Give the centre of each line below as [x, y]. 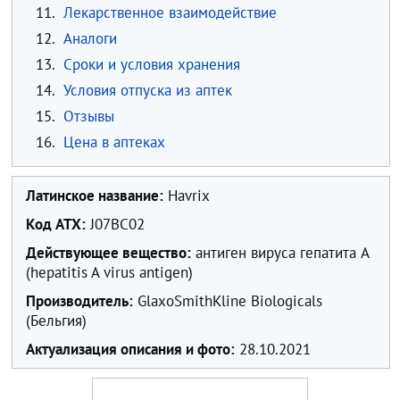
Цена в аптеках [114, 142]
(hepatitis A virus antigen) [110, 272]
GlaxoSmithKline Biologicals [228, 300]
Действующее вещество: [109, 252]
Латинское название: [95, 195]
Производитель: [80, 300]
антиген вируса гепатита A [280, 252]
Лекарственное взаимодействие [170, 13]
